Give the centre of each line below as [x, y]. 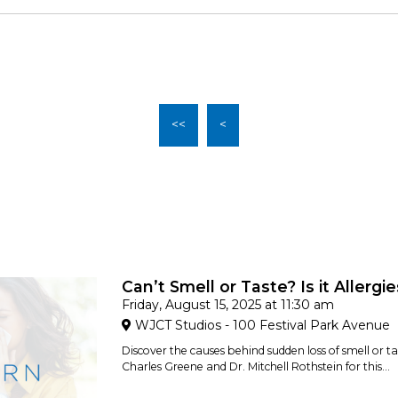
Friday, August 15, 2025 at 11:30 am [227, 305]
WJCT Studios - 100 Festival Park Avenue [260, 326]
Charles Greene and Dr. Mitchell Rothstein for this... [255, 367]
